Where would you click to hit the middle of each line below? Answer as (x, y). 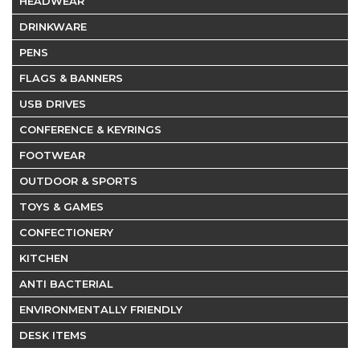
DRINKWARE (53, 27)
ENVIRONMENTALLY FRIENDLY (101, 309)
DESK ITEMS (53, 335)
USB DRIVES (53, 104)
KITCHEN (44, 258)
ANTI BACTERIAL (66, 284)
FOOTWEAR (52, 155)
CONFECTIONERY (66, 232)
